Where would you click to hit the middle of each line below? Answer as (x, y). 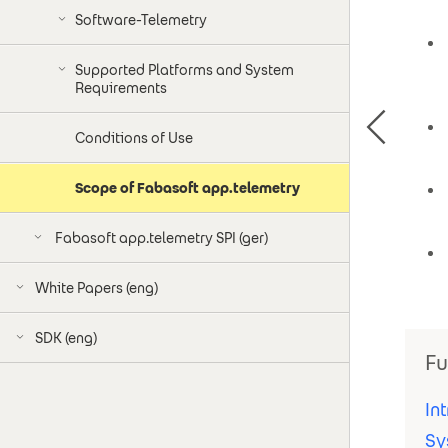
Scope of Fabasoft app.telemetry (187, 188)
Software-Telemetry (141, 20)
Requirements (121, 88)
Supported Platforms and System (184, 70)
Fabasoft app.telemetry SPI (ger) (161, 238)
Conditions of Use (134, 138)
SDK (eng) (66, 338)
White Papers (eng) (96, 288)
